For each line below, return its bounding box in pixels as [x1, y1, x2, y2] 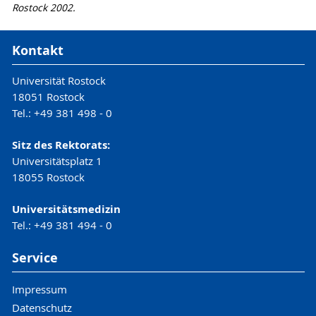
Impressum [11, 281, 67, 296]
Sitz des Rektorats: [11, 137, 110, 152]
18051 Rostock [11, 89, 85, 104]
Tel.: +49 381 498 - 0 [11, 105, 112, 120]
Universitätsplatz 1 [11, 153, 102, 168]
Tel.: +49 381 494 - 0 [11, 217, 112, 232]
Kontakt [11, 42, 63, 60]
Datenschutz [11, 300, 72, 315]
